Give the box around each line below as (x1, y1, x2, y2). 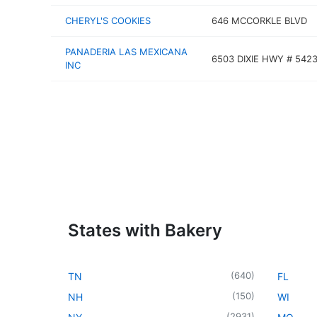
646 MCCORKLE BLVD (211, 15, 307, 26)
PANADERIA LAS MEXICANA (65, 46, 188, 57)
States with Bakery (68, 219, 222, 241)
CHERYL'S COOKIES (65, 15, 151, 26)
